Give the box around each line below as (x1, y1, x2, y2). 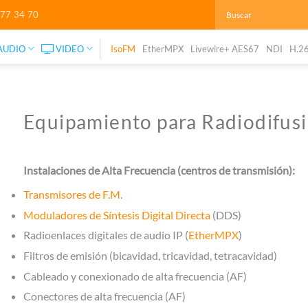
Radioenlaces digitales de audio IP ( (23, 228, 188, 242)
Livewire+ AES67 (190, 43, 260, 54)
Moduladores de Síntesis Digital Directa (23, 208, 210, 221)
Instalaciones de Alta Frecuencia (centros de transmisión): (23, 164, 295, 177)
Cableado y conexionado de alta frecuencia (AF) (23, 269, 247, 283)
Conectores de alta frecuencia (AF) (23, 289, 186, 303)
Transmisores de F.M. (23, 188, 122, 201)
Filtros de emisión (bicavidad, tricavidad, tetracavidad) (23, 248, 277, 262)
